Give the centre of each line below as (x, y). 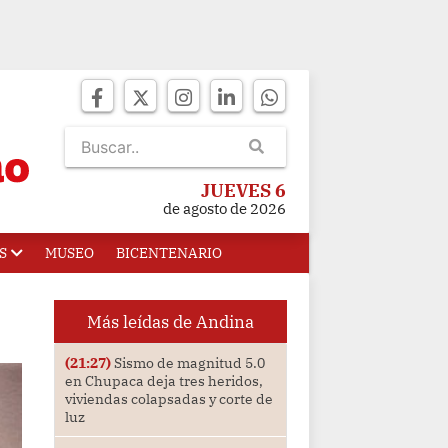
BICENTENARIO (169, 253)
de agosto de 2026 (224, 208)
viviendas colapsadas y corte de (168, 399)
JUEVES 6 (243, 190)
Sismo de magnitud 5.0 (187, 363)
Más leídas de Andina (170, 322)
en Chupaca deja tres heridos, (163, 381)
